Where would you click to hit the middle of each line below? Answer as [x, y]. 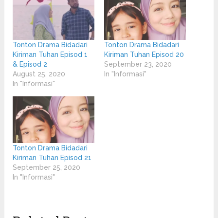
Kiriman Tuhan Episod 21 [52, 157]
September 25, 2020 [47, 167]
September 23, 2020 [138, 64]
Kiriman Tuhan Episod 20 [144, 55]
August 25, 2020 [39, 74]
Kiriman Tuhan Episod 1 [50, 55]
